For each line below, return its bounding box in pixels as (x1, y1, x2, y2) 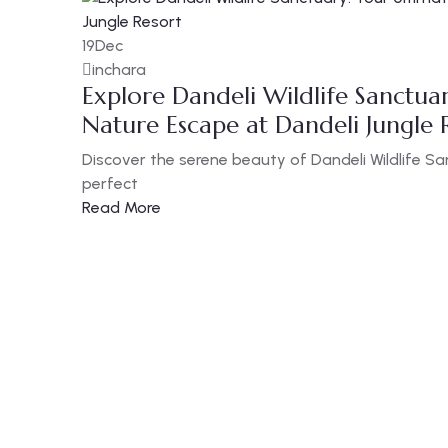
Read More (82, 198, 161, 217)
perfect (82, 174, 138, 193)
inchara (92, 60, 146, 79)
